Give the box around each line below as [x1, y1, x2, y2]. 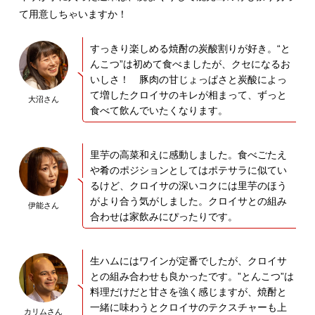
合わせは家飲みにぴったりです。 [89, 210, 238, 222]
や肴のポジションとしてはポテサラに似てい [89, 164, 287, 176]
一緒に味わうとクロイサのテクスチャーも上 [89, 301, 287, 313]
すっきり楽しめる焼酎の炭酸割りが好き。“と [89, 42, 290, 54]
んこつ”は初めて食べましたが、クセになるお [89, 58, 290, 70]
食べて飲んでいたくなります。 [89, 104, 228, 116]
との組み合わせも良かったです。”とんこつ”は [89, 270, 294, 282]
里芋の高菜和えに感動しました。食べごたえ [89, 148, 287, 160]
